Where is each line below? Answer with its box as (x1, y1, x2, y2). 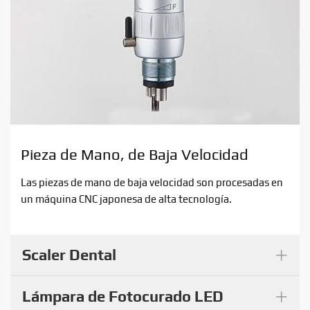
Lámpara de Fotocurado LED (22, 286, 224, 305)
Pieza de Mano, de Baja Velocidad (21, 145, 248, 163)
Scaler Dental (22, 245, 116, 264)
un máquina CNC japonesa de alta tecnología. (21, 192, 232, 205)
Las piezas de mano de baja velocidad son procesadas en (21, 176, 283, 188)
